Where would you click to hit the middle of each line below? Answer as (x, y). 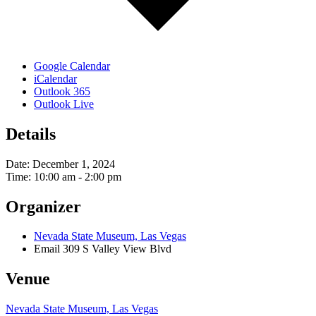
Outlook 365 (62, 91)
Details (31, 134)
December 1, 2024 (74, 164)
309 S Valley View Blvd (117, 249)
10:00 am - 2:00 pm (78, 176)
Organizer (43, 206)
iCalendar (55, 78)
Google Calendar (72, 66)
